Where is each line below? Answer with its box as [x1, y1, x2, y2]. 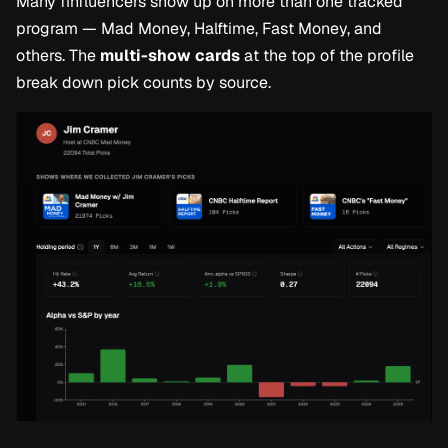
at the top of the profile [240, 45, 414, 67]
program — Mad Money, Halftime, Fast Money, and [16, 18, 382, 40]
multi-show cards [100, 45, 240, 67]
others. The [16, 45, 100, 67]
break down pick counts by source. [16, 72, 271, 94]
